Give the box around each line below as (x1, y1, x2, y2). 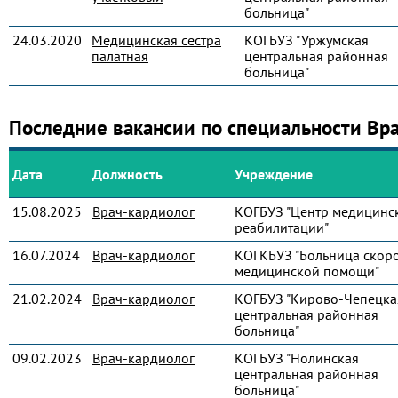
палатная (92, 47, 148, 65)
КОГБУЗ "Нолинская (235, 349, 359, 367)
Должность (92, 165, 163, 183)
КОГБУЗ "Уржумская (244, 31, 369, 49)
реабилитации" (235, 219, 329, 236)
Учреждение (235, 165, 313, 183)
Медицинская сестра (92, 31, 221, 49)
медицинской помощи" (235, 262, 379, 280)
